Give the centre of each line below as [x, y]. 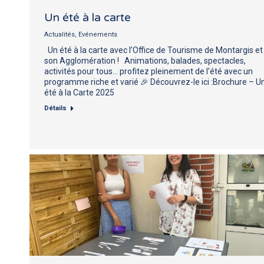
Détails [55, 108]
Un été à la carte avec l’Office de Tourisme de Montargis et [154, 50]
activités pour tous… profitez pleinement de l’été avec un [148, 71]
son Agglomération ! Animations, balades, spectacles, [145, 60]
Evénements [98, 34]
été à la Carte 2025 [79, 92]
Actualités [60, 34]
